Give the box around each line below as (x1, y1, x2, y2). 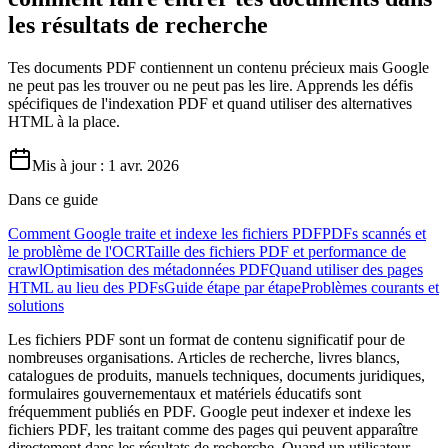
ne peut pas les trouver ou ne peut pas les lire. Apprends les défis (8, 76, 413, 94)
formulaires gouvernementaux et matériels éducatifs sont (8, 384, 361, 402)
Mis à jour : (32, 156, 104, 174)
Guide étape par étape (164, 278, 301, 296)
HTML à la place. (8, 112, 120, 130)
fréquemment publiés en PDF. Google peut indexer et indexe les (8, 402, 411, 420)
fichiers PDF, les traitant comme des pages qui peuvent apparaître (8, 420, 418, 438)
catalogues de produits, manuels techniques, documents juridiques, (8, 366, 425, 384)
